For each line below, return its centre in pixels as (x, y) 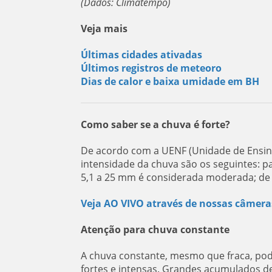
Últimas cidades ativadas (141, 55)
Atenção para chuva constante (155, 229)
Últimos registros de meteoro (151, 68)
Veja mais (104, 29)
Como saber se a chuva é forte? (155, 124)
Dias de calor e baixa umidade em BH (170, 81)
